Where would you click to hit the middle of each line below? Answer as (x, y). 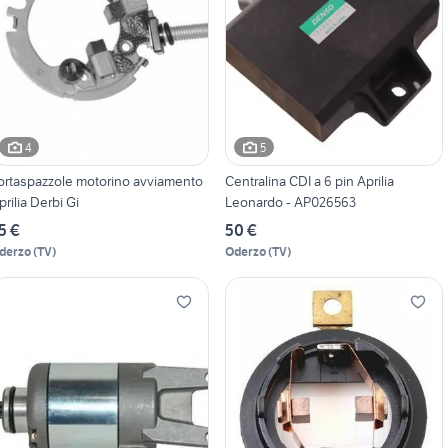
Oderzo (245, 252)
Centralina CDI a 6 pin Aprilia (309, 181)
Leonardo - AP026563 (290, 202)
